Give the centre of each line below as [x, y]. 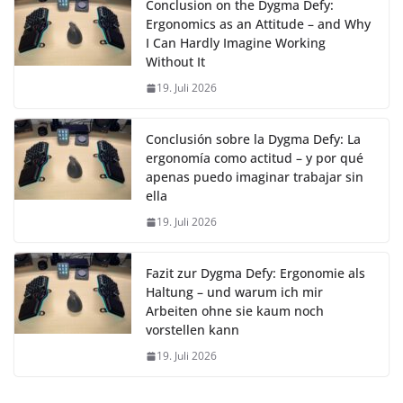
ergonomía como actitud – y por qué [255, 158]
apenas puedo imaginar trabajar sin [255, 177]
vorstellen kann [193, 330]
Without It [175, 62]
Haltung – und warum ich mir [234, 292]
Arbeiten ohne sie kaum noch [235, 311]
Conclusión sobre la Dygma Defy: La [253, 139]
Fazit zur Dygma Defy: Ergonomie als [255, 273]
